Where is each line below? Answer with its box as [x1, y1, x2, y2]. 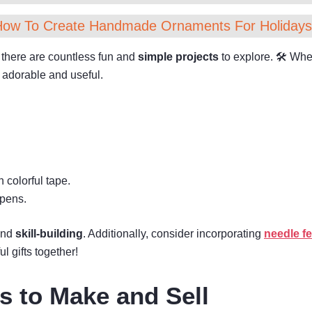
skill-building [15, 228, 83, 240]
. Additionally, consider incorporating [83, 228, 264, 240]
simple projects [138, 51, 219, 63]
